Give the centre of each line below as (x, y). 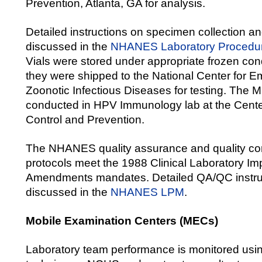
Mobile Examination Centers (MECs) (122, 221)
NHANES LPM (147, 192)
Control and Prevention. (85, 120)
